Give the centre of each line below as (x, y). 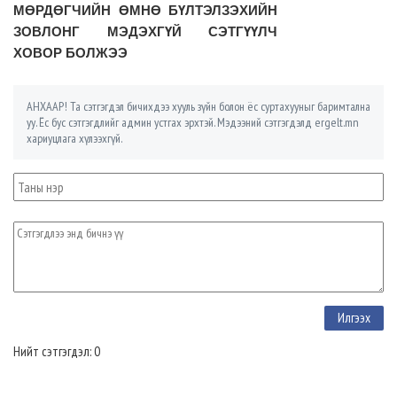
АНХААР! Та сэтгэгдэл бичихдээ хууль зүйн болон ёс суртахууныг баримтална (198, 107)
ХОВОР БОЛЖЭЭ (70, 53)
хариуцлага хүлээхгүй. (74, 139)
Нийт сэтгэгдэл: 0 (57, 352)
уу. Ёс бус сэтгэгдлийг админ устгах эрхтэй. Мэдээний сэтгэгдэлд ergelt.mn (193, 123)
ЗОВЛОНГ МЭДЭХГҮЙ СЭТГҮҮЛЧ (145, 31)
